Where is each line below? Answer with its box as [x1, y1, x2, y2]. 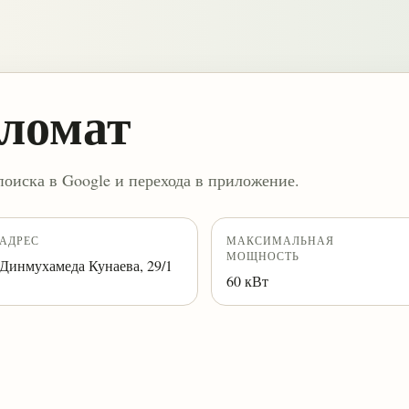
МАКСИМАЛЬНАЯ [226, 233, 334, 247]
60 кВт [226, 271, 268, 290]
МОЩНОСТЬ [226, 248, 299, 263]
